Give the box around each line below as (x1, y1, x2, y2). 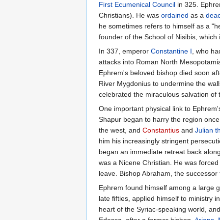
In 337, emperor (99, 47, 151, 55)
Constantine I (151, 47, 192, 55)
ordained (161, 11, 189, 20)
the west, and (99, 126, 142, 135)
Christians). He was (99, 11, 161, 20)
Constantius (142, 126, 179, 135)
